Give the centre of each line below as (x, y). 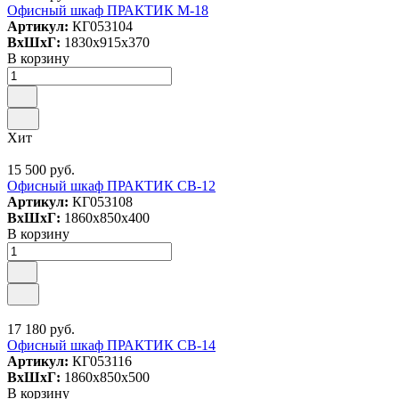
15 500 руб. (41, 170)
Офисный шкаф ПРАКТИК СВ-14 (111, 345)
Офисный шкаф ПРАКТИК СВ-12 (111, 186)
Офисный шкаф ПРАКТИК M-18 (108, 10)
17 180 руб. (41, 329)
